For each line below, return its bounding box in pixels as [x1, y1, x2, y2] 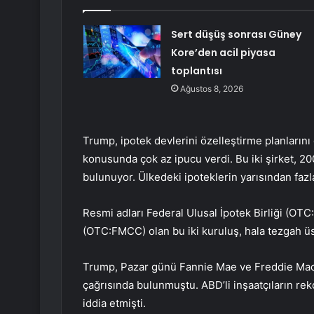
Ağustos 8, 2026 [179, 83, 243, 95]
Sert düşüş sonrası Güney [170, 27, 301, 42]
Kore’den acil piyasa [170, 46, 275, 60]
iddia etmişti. [83, 296, 146, 310]
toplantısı [170, 64, 222, 78]
